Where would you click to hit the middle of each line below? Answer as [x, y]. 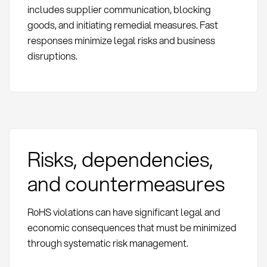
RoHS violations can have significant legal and [124, 212]
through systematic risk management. [108, 243]
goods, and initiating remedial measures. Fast [122, 24]
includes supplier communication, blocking [119, 9]
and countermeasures [126, 183]
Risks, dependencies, [120, 159]
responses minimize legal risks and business [121, 40]
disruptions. [52, 55]
